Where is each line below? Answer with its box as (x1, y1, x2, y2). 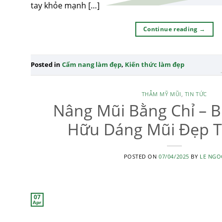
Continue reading (143, 24, 200, 33)
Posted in (31, 60, 62, 69)
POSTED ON (123, 152, 159, 160)
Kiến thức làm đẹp (125, 60, 184, 69)
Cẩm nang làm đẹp (62, 60, 121, 69)
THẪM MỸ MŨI (141, 90, 181, 98)
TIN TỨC (184, 90, 207, 98)
